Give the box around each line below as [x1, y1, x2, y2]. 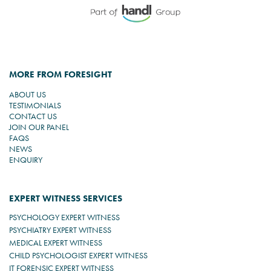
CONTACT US [9, 111, 57, 122]
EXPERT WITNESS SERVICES [9, 192, 122, 204]
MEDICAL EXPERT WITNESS [9, 237, 102, 248]
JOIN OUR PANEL [9, 122, 69, 132]
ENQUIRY [9, 154, 42, 165]
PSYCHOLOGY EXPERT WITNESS [9, 212, 120, 223]
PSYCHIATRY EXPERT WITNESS [9, 224, 111, 235]
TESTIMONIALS [9, 100, 61, 111]
